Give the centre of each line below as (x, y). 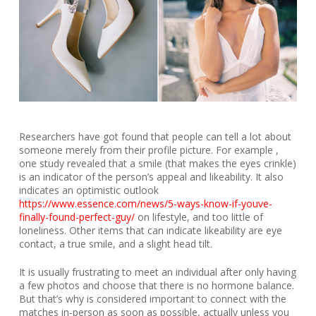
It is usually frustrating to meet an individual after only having (157, 272)
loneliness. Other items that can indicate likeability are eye (150, 231)
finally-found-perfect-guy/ (77, 217)
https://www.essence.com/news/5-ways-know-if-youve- (145, 204)
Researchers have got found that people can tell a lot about (155, 137)
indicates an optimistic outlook (89, 190)
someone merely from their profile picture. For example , (148, 150)
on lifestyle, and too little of (199, 217)
